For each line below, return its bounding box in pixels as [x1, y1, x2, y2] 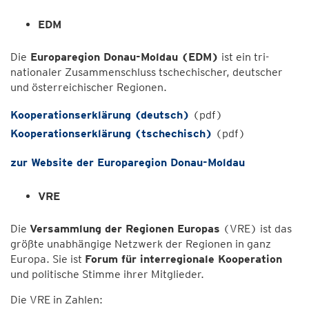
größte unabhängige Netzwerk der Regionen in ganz [10, 237, 271, 250]
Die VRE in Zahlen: [10, 293, 103, 306]
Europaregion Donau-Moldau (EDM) [27, 50, 219, 63]
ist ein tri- [219, 50, 269, 63]
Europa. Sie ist [10, 252, 85, 266]
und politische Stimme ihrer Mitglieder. [10, 268, 204, 281]
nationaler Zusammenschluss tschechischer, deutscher [10, 66, 283, 79]
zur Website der [10, 156, 97, 169]
